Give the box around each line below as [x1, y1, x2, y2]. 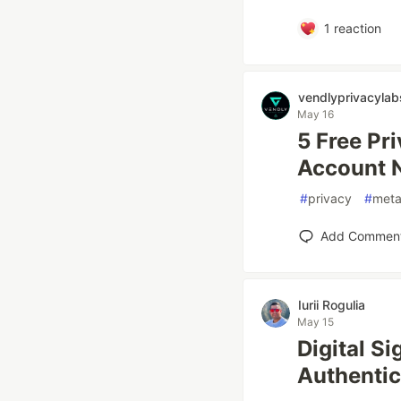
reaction [329, 21, 381, 36]
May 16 [297, 107, 334, 121]
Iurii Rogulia [298, 297, 365, 312]
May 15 [297, 315, 334, 328]
